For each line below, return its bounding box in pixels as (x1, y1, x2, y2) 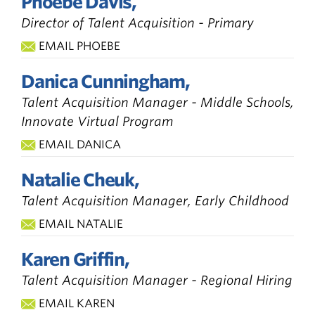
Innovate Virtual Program (21, 113, 173, 129)
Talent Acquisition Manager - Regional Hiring (21, 272, 292, 288)
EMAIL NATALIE (39, 217, 123, 231)
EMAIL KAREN (39, 296, 115, 310)
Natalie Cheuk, (21, 169, 139, 191)
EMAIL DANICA (39, 137, 121, 151)
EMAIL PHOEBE (39, 39, 120, 53)
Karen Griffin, (21, 248, 129, 270)
